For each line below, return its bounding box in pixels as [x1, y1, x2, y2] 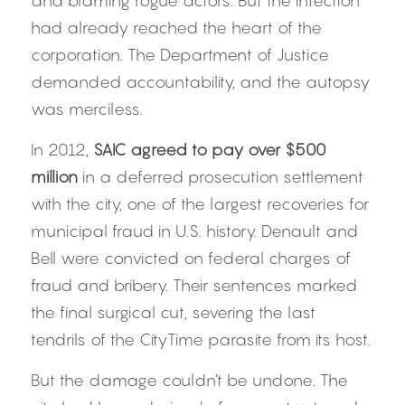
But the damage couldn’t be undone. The [31, 371, 348, 390]
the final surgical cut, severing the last [31, 303, 316, 322]
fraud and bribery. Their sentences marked [31, 276, 357, 295]
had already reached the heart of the [31, 18, 322, 37]
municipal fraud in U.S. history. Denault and [31, 221, 358, 240]
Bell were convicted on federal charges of [31, 249, 351, 268]
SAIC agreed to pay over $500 [93, 140, 325, 159]
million [31, 167, 78, 186]
